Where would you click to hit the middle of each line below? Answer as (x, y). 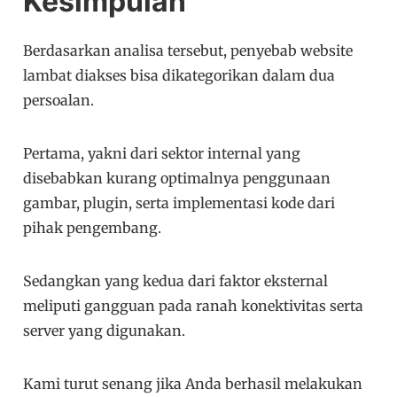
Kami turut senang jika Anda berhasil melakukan (193, 384)
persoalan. (59, 101)
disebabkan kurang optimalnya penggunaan (177, 179)
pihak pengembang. (93, 228)
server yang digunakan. (105, 331)
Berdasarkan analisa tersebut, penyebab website (188, 51)
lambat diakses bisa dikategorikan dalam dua (179, 76)
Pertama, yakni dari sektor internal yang (162, 154)
